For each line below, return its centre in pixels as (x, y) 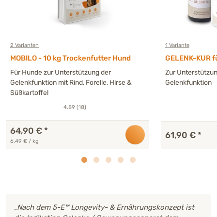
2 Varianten (24, 45)
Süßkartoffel (29, 93)
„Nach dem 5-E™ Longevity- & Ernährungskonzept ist (104, 207)
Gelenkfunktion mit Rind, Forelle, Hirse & (71, 82)
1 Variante (177, 45)
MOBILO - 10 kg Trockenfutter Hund (70, 58)
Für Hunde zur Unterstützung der (61, 72)
